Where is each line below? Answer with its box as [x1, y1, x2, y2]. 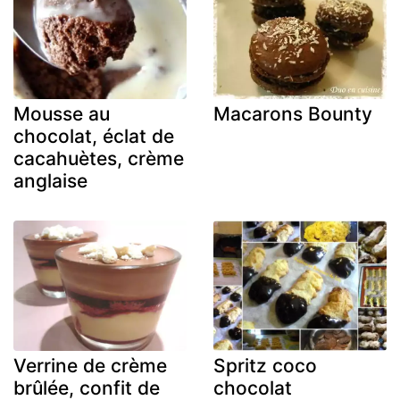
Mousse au [13, 103, 110, 126]
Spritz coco [213, 354, 317, 377]
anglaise [13, 170, 87, 193]
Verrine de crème [13, 354, 167, 377]
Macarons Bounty [213, 103, 372, 126]
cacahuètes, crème [13, 147, 184, 171]
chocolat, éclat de [13, 125, 174, 148]
